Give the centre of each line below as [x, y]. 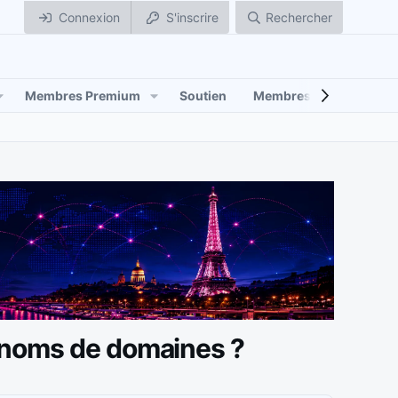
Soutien [203, 96]
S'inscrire [192, 17]
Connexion [89, 17]
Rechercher [299, 17]
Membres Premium [83, 96]
